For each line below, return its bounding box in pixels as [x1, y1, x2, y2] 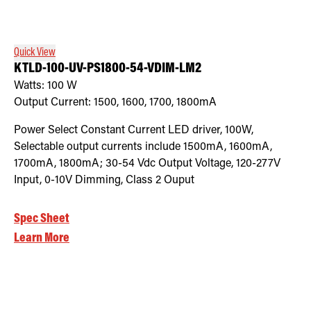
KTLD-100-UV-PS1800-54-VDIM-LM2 [14, 61, 201, 76]
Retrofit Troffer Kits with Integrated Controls [14, 7, 180, 18]
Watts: [14, 80, 47, 92]
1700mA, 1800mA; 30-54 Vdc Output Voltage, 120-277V [14, 158, 280, 169]
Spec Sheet [14, 212, 69, 226]
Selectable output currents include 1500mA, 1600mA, [14, 141, 272, 153]
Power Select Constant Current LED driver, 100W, [14, 124, 253, 136]
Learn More [14, 231, 69, 245]
